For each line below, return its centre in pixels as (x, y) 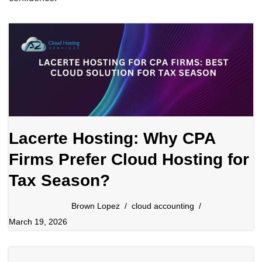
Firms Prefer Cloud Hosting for (129, 160)
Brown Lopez (96, 206)
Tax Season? (59, 181)
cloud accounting (163, 206)
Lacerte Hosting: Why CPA (112, 139)
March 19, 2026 (38, 222)
